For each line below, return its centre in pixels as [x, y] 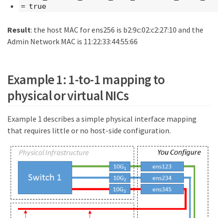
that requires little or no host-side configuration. [89, 130]
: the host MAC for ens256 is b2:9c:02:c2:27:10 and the [117, 30]
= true [34, 6]
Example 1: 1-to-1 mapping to [86, 79]
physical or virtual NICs [68, 95]
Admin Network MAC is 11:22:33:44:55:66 [73, 42]
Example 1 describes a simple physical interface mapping [102, 118]
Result [19, 30]
